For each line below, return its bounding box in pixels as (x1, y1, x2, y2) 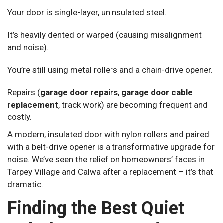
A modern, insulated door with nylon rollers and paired (7, 129, 209, 140)
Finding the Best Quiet (7, 198, 184, 219)
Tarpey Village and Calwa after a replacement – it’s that (7, 167, 213, 177)
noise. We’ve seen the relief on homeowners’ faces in (7, 154, 205, 165)
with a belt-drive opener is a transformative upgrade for (7, 142, 215, 152)
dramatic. (7, 179, 43, 190)
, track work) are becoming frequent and (58, 100, 208, 110)
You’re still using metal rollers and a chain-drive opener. (7, 65, 213, 75)
